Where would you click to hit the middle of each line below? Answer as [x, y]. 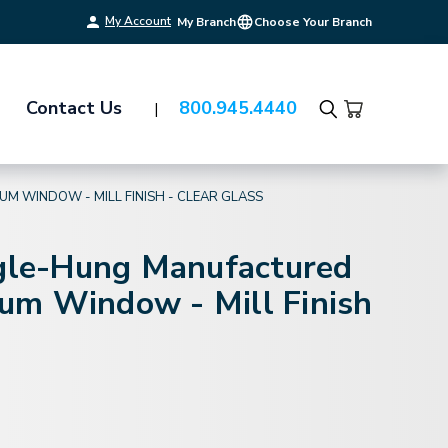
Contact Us [74, 107]
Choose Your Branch [313, 22]
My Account [138, 21]
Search [349, 123]
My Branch [206, 22]
